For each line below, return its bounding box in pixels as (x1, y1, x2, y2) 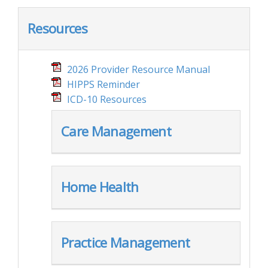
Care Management (61, 122, 171, 141)
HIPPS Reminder (67, 78, 140, 91)
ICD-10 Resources (67, 93, 147, 106)
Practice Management (61, 233, 190, 252)
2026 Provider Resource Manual (67, 63, 210, 76)
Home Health (61, 178, 139, 196)
